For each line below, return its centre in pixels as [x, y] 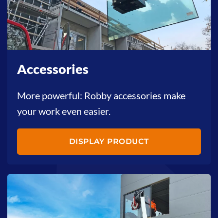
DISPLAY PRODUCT [109, 141]
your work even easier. [64, 111]
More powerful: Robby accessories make [101, 95]
